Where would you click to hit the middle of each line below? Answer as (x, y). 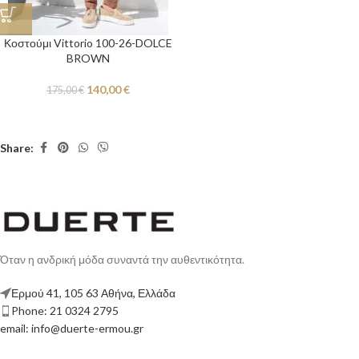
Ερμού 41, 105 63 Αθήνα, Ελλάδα (93, 293)
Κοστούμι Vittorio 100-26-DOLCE (88, 43)
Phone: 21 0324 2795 (65, 311)
